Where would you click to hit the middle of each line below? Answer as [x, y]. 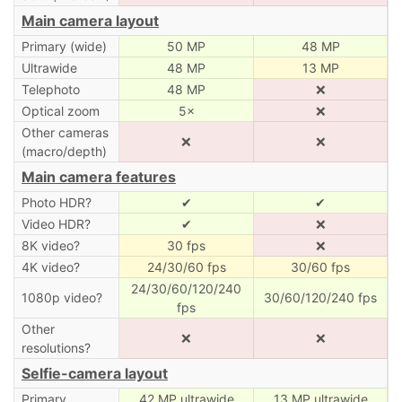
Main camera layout [90, 20]
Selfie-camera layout [95, 373]
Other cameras [65, 132]
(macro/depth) [64, 151]
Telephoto [50, 89]
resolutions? [56, 347]
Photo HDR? [56, 202]
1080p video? [61, 297]
